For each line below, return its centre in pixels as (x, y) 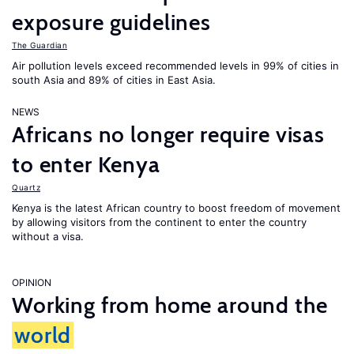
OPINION (32, 282)
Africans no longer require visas (168, 134)
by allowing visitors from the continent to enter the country (159, 222)
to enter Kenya (86, 164)
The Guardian (40, 45)
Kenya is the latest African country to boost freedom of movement (176, 208)
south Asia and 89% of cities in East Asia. (114, 80)
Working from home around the (170, 305)
